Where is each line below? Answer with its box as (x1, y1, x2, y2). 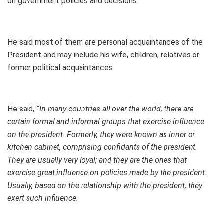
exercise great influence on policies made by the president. (7, 167, 207, 177)
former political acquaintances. (7, 62, 114, 72)
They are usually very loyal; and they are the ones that (7, 155, 187, 165)
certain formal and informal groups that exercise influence (7, 116, 204, 126)
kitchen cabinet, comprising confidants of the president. (7, 142, 197, 152)
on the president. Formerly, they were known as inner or (7, 129, 195, 139)
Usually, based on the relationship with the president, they (7, 180, 202, 190)
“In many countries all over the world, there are (36, 104, 193, 113)
